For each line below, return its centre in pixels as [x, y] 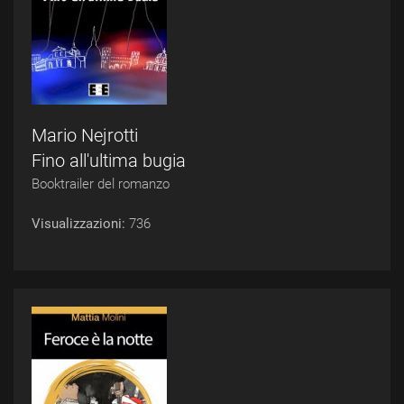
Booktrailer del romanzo [101, 184]
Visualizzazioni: [80, 224]
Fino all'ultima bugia [109, 161]
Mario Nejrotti [85, 135]
